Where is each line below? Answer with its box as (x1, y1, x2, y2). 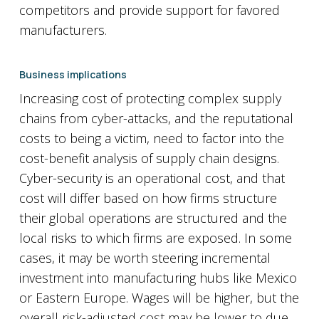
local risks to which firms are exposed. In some (19, 229, 292, 246)
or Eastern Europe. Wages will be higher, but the (19, 289, 299, 306)
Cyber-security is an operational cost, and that (19, 169, 285, 187)
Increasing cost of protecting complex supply (19, 90, 281, 107)
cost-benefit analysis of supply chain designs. (19, 150, 279, 167)
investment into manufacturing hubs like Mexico (19, 269, 297, 286)
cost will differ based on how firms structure (19, 189, 277, 206)
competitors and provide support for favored (19, 1, 280, 19)
